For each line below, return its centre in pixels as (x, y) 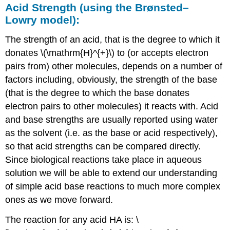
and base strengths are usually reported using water (112, 119)
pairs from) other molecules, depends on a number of (114, 66)
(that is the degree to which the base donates (98, 93)
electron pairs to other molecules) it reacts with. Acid (112, 106)
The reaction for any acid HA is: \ (72, 219)
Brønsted (159, 7)
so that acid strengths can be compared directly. (103, 146)
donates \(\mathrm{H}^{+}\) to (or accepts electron (107, 53)
